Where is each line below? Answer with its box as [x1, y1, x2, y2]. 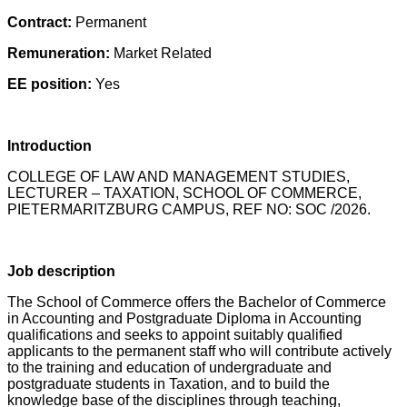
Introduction [7, 138, 92, 154]
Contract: [7, 15, 75, 30]
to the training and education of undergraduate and [7, 360, 332, 375]
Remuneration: [7, 45, 114, 61]
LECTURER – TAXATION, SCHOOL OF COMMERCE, [7, 185, 362, 201]
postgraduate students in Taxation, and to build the [7, 376, 330, 392]
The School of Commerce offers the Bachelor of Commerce [7, 294, 386, 310]
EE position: [7, 76, 95, 92]
